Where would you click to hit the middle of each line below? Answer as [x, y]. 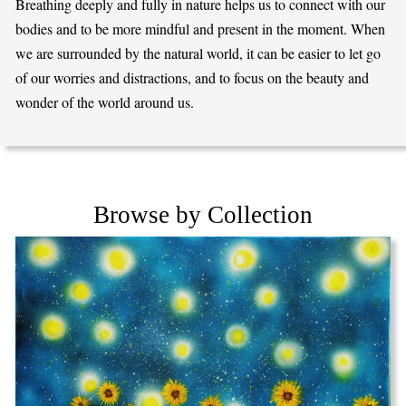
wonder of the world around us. [105, 102]
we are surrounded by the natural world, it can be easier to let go [198, 53]
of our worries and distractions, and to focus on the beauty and [193, 77]
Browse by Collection [203, 215]
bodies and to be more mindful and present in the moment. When [201, 29]
